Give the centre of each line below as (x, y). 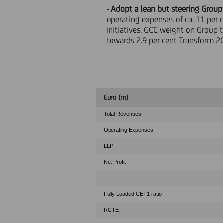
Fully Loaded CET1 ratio (133, 194)
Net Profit (115, 162)
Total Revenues (122, 114)
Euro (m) (116, 97)
